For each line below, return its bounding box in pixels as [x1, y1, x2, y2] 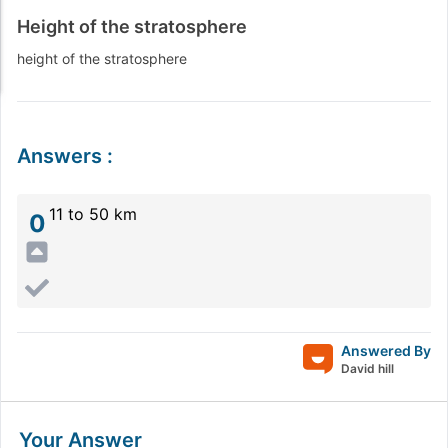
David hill [341, 361, 394, 376]
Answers [17, 144, 102, 168]
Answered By [341, 342, 431, 359]
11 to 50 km [49, 204, 137, 224]
